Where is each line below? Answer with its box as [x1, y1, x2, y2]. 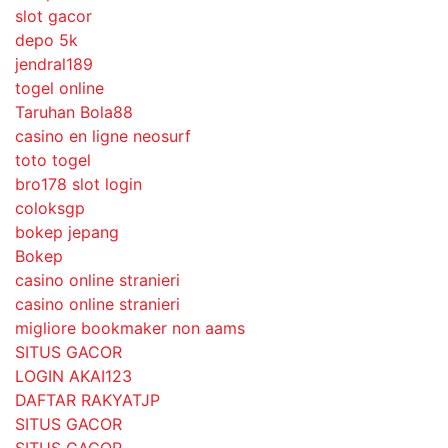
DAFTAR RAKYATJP [15, 390, 160, 410]
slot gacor [15, 6, 92, 26]
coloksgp [15, 198, 85, 218]
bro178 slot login [15, 174, 142, 194]
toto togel [15, 150, 91, 170]
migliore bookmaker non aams [15, 318, 245, 338]
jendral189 [15, 54, 93, 74]
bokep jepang [15, 222, 119, 242]
